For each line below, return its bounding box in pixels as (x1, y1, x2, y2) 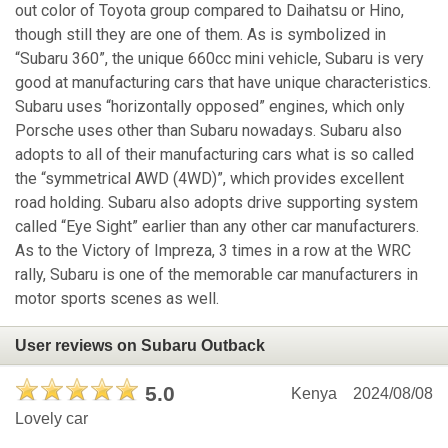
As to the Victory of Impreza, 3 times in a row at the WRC (15, 241, 411, 261)
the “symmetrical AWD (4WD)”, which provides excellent (15, 169, 404, 189)
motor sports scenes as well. (15, 289, 219, 309)
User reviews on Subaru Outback (15, 336, 265, 354)
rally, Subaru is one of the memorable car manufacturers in (15, 265, 418, 285)
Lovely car (15, 410, 88, 428)
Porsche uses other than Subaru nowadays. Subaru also (15, 121, 402, 141)
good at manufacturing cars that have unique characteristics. (15, 73, 431, 93)
